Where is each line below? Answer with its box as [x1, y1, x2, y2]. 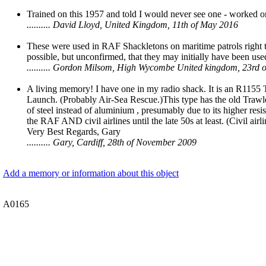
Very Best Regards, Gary [27, 126, 121, 137]
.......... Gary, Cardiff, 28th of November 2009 [27, 137, 197, 148]
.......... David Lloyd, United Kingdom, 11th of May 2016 [27, 20, 238, 30]
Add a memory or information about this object [3, 168, 179, 179]
